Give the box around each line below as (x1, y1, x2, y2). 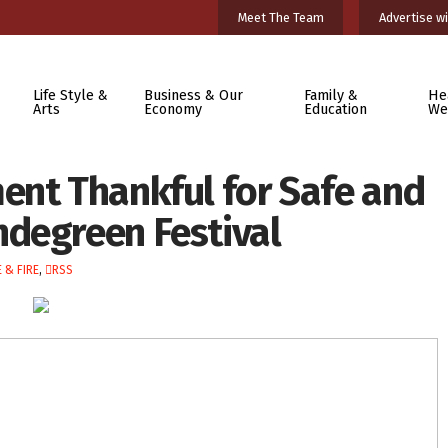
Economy (144, 100, 203, 118)
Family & (303, 86, 358, 104)
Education (303, 100, 367, 118)
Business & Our (144, 86, 244, 104)
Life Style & (32, 86, 108, 104)
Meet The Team (237, 9, 324, 25)
